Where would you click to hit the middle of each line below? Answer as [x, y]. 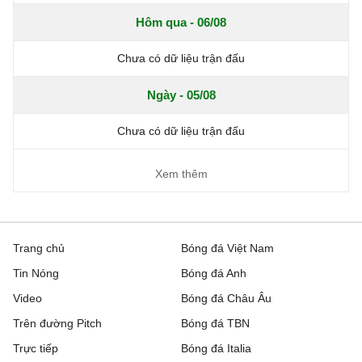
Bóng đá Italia [216, 348]
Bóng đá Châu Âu [226, 298]
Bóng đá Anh [214, 273]
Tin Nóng [36, 273]
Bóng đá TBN [215, 323]
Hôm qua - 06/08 [181, 22]
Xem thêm [181, 174]
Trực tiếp [36, 348]
